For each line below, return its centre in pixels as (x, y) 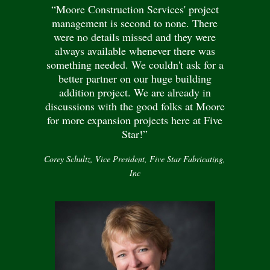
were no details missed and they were (135, 37)
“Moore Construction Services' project (135, 9)
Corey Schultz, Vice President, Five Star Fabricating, (135, 159)
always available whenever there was (135, 51)
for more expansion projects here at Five (135, 120)
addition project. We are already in (135, 93)
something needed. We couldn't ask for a (135, 65)
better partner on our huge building (135, 79)
